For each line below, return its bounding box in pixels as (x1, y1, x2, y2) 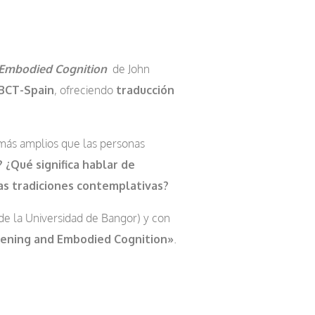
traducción (116, 83, 174, 98)
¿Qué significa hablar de (6, 157, 135, 172)
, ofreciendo (54, 83, 116, 98)
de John (110, 62, 150, 77)
